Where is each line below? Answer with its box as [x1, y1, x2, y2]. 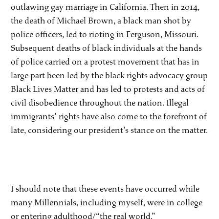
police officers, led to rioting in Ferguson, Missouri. [11, 29, 199, 40]
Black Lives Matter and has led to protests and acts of [11, 84, 205, 94]
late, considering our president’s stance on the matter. [11, 125, 208, 135]
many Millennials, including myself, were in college [11, 197, 203, 208]
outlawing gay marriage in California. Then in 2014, [11, 1, 200, 12]
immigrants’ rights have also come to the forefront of [11, 111, 207, 122]
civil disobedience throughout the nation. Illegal [11, 97, 189, 108]
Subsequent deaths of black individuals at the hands [11, 43, 202, 53]
